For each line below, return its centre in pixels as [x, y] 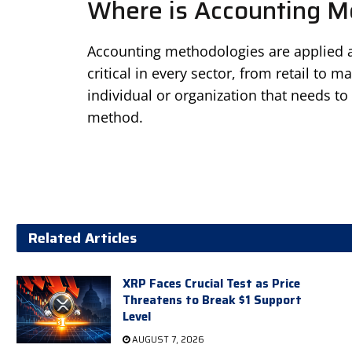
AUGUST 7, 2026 [167, 339]
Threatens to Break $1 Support [212, 300]
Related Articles [82, 238]
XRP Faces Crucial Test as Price [211, 283]
